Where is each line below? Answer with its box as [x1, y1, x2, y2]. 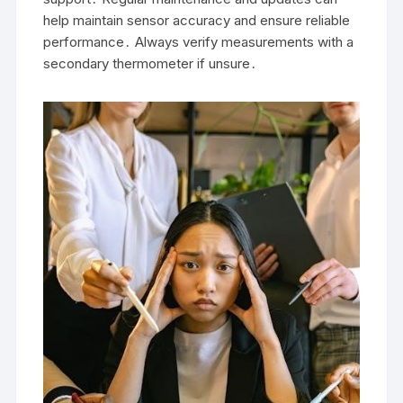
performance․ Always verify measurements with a [43, 32, 354, 50]
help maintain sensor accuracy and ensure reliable [43, 11, 351, 29]
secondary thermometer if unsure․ [43, 54, 258, 72]
